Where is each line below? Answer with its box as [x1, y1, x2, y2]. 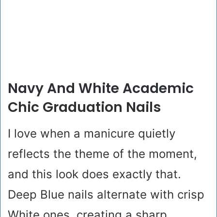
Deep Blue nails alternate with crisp [8, 187, 204, 202]
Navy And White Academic [8, 79, 194, 98]
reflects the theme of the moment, [8, 147, 197, 161]
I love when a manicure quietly [8, 126, 175, 141]
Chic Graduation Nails [8, 98, 161, 117]
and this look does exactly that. [8, 167, 181, 182]
